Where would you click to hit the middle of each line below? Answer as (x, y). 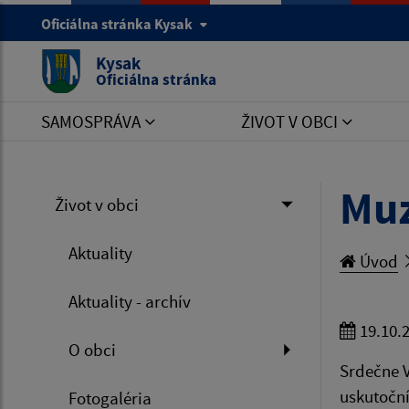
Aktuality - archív (130, 301)
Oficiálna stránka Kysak (118, 24)
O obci (92, 350)
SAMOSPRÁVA (93, 121)
